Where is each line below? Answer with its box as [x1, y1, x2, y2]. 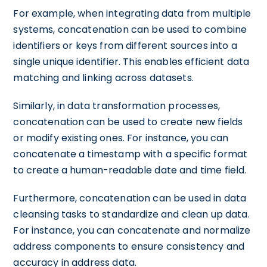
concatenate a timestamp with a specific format [13, 147, 248, 161]
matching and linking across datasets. [13, 71, 194, 85]
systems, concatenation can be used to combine [13, 23, 247, 36]
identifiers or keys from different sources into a [13, 39, 237, 52]
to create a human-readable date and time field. [13, 163, 247, 177]
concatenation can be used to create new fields [13, 115, 243, 129]
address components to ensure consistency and [13, 240, 244, 253]
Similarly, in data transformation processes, [13, 99, 220, 113]
